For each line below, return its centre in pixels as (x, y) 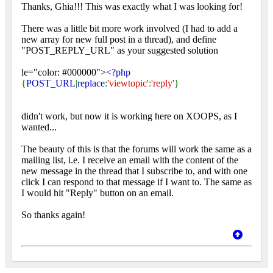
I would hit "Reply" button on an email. (97, 193)
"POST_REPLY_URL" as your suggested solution (120, 50)
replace (91, 83)
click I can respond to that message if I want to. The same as (136, 182)
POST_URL (51, 83)
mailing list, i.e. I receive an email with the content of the (130, 160)
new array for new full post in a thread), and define (119, 39)
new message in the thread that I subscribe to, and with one (134, 171)
